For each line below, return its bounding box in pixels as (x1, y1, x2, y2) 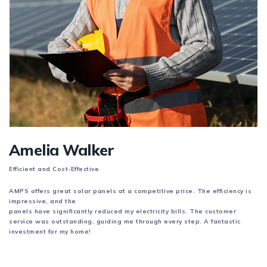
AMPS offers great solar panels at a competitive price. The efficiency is (9, 187, 252, 195)
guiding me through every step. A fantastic (96, 218, 241, 226)
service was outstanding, (9, 218, 97, 226)
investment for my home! (9, 228, 91, 236)
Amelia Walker (9, 141, 114, 160)
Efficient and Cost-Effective (9, 165, 99, 173)
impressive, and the (9, 197, 76, 206)
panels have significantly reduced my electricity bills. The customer (9, 207, 236, 216)
